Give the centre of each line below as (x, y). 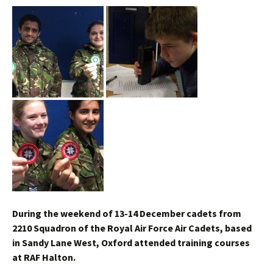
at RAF (27, 257)
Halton (58, 257)
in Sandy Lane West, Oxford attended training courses (131, 243)
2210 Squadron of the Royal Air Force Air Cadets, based (132, 228)
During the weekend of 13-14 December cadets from (127, 213)
